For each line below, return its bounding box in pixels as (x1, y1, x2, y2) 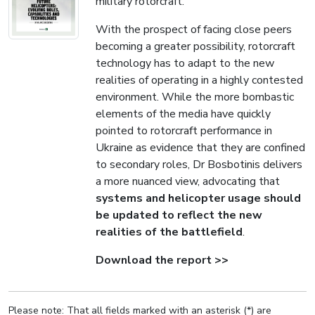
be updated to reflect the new (96, 207, 262, 223)
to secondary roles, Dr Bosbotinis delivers (96, 156, 302, 172)
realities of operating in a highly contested (96, 72, 303, 88)
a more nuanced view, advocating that (96, 173, 280, 189)
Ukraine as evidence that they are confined (96, 139, 305, 155)
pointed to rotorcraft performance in (96, 122, 272, 139)
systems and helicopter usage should (96, 190, 301, 206)
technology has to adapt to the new (96, 55, 274, 71)
